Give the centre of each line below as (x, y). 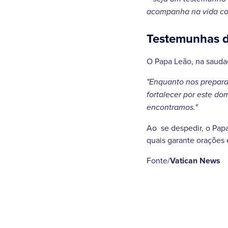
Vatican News (195, 161)
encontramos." (172, 108)
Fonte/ (158, 161)
